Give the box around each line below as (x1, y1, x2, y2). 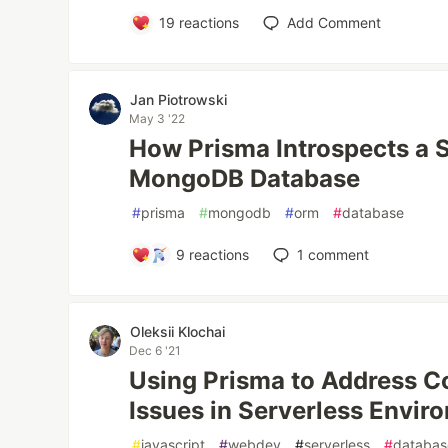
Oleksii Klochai (130, 323, 226, 340)
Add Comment (286, 14, 381, 31)
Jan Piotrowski (130, 91, 228, 108)
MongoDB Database (129, 164, 361, 193)
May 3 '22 (129, 111, 186, 126)
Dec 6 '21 (129, 343, 182, 358)
